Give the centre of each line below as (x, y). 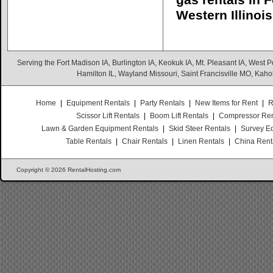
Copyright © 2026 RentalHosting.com (69, 170)
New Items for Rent (227, 103)
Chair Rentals (145, 141)
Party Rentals (163, 103)
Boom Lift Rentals (179, 116)
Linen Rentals (201, 141)
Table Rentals (89, 141)
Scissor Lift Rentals (108, 116)
